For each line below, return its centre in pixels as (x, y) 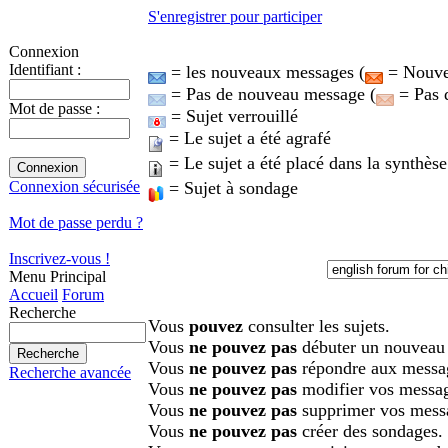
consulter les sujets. (316, 325)
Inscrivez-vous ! (59, 258)
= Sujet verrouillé (232, 115)
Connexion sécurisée (74, 186)
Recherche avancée (70, 372)
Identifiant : (45, 69)
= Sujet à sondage (231, 187)
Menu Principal (57, 276)
